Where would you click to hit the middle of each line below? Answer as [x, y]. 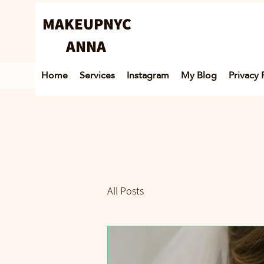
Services [97, 75]
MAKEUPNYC [88, 24]
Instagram [148, 75]
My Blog [199, 75]
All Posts [126, 190]
